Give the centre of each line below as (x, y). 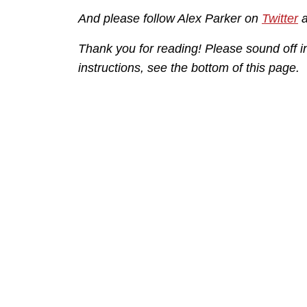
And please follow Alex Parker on (170, 19)
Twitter (280, 19)
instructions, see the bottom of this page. (189, 68)
